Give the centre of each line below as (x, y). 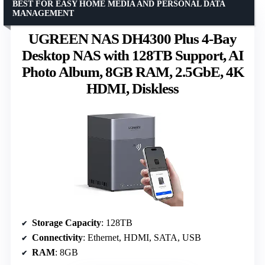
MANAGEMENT (43, 14)
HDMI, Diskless (132, 89)
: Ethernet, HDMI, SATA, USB (142, 237)
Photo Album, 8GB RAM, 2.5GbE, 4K (132, 72)
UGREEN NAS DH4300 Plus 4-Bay (132, 39)
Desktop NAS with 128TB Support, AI (132, 56)
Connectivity (57, 237)
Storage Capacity (67, 222)
